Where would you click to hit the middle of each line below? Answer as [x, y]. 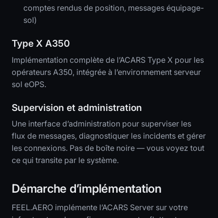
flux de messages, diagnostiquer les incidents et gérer [109, 136]
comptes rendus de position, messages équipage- [114, 8]
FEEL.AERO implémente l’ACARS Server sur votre [100, 208]
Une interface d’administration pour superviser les [101, 124]
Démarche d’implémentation [87, 189]
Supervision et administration [77, 107]
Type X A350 [41, 43]
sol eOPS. [29, 84]
